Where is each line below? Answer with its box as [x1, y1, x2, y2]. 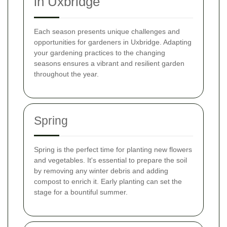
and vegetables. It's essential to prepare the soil [34, 156, 187, 164]
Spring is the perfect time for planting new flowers [34, 145, 192, 154]
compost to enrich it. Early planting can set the [34, 177, 182, 185]
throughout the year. [34, 69, 99, 78]
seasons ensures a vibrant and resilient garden [34, 59, 184, 67]
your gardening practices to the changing [34, 48, 165, 57]
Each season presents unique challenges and [34, 27, 180, 35]
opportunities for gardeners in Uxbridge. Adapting [34, 37, 192, 46]
